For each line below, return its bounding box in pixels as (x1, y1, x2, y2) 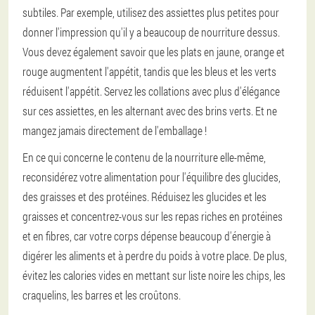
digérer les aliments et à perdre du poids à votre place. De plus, (22, 247, 287, 263)
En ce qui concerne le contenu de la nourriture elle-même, (22, 149, 266, 165)
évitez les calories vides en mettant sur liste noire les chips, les (22, 267, 285, 283)
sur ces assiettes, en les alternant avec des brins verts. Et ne (22, 103, 277, 118)
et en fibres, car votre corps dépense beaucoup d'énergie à (22, 228, 271, 243)
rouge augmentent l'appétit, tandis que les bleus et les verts (22, 63, 276, 79)
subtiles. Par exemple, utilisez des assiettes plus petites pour (22, 4, 279, 20)
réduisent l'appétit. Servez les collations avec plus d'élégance (22, 83, 280, 98)
